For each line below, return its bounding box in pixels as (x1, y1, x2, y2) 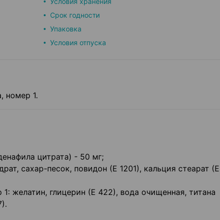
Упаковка (50, 25, 82, 33)
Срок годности (50, 11, 100, 19)
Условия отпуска (50, 38, 106, 47)
